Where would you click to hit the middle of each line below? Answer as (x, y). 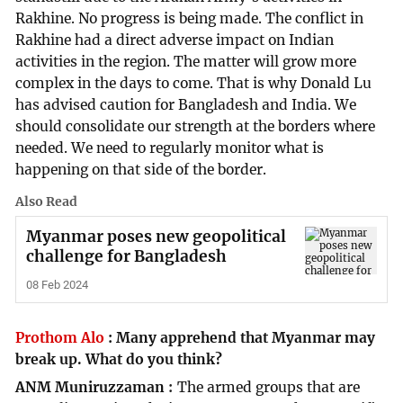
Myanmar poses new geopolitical (156, 236)
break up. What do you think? (119, 360)
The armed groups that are (269, 388)
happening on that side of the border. (141, 170)
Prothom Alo (60, 338)
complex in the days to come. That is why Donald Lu (194, 84)
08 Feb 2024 (57, 285)
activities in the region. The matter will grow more (186, 62)
